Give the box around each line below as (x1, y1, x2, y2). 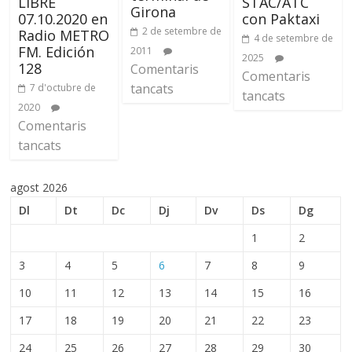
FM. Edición (18, 42, 95, 61)
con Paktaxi (241, 9, 320, 28)
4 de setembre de (253, 31, 333, 45)
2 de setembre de (141, 24, 222, 38)
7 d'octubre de (30, 80, 97, 94)
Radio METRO (18, 25, 110, 45)
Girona (130, 2, 176, 21)
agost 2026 (10, 179, 68, 195)
